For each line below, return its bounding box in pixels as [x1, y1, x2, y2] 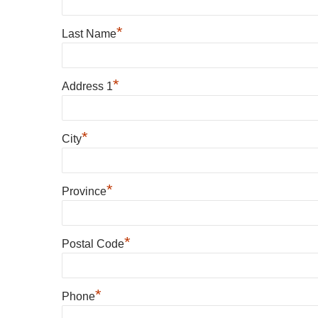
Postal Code [62, 238, 124, 250]
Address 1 [62, 80, 113, 92]
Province [62, 185, 106, 197]
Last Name [62, 28, 116, 40]
